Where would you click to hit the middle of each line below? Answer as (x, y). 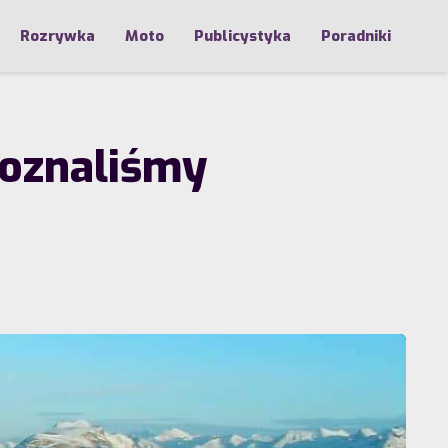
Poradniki (356, 36)
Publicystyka (242, 36)
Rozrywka (57, 36)
